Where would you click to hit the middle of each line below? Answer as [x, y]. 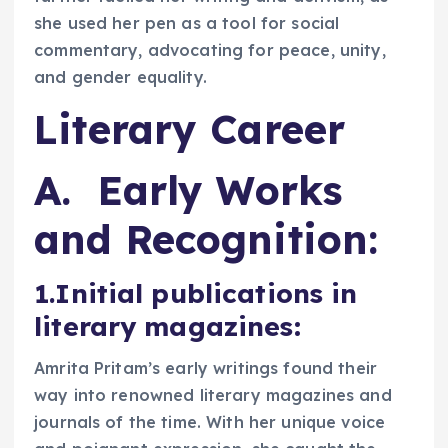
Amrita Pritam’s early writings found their [205, 368]
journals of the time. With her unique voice [210, 422]
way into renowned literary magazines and [213, 395]
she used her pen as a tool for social [187, 23]
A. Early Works [188, 190]
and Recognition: [206, 239]
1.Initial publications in [196, 293]
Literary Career [190, 129]
